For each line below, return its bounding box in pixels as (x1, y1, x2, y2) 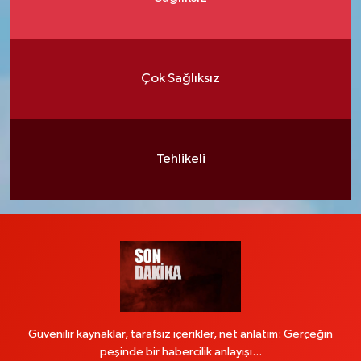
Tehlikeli (156, 152, 205, 167)
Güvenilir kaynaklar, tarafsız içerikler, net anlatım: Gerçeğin (28, 328, 333, 340)
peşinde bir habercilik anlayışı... (99, 346, 262, 358)
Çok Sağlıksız (141, 72, 220, 86)
